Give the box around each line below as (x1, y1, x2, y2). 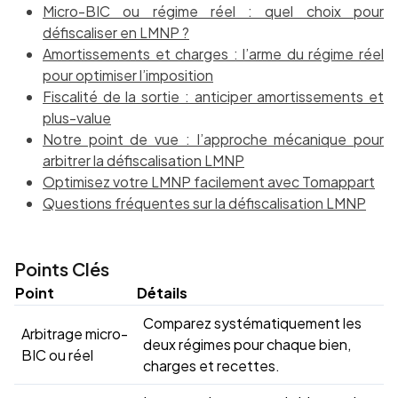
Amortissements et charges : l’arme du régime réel (43, 44, 384, 64)
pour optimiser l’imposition (43, 66, 213, 85)
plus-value (43, 108, 111, 128)
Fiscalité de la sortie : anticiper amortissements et (43, 87, 384, 107)
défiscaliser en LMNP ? (43, 23, 189, 43)
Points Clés (14, 258, 109, 281)
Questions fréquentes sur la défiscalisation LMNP (43, 194, 366, 213)
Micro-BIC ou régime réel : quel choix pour (43, 2, 384, 21)
